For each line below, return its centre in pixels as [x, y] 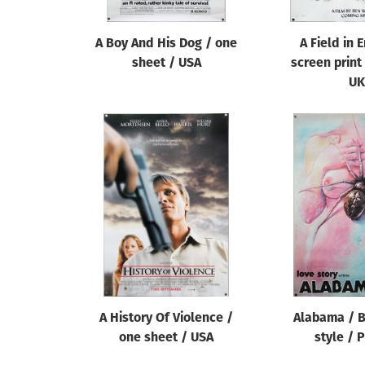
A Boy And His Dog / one [166, 44]
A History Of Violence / [166, 319]
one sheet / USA [166, 338]
